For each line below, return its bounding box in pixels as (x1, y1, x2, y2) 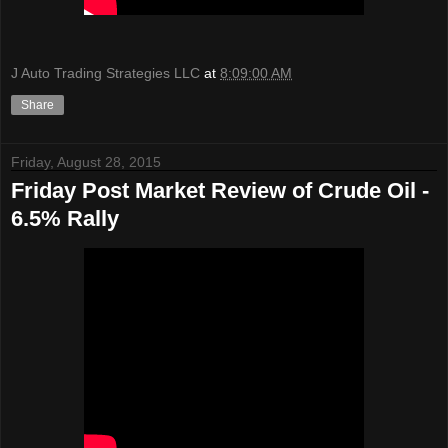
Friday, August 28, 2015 (11, 153, 161, 170)
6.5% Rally (11, 205, 119, 231)
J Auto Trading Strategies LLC (11, 64, 200, 81)
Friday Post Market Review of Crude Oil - (11, 177, 429, 203)
